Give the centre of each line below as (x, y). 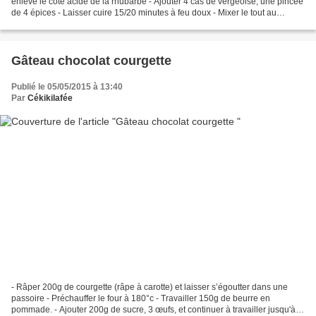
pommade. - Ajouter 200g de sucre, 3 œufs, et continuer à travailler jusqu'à (153, 309)
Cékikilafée (50, 98)
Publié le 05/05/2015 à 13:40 (67, 87)
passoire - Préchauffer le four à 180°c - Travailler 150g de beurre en (141, 298)
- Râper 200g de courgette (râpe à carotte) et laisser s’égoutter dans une (150, 287)
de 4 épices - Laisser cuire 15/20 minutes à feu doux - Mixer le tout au (144, 13)
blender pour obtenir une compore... (80, 24)
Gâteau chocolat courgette (91, 61)
